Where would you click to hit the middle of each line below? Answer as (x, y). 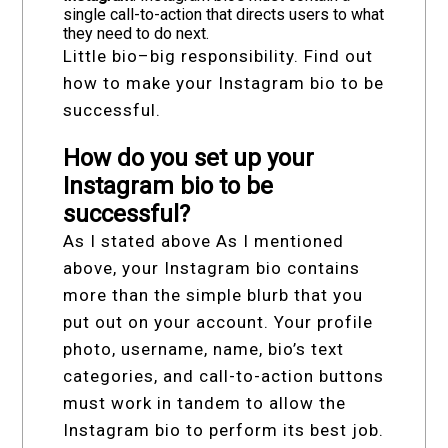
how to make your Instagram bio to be (224, 83)
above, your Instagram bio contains (212, 268)
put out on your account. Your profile (218, 322)
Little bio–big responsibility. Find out (218, 56)
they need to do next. (136, 34)
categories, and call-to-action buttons (224, 376)
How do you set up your (189, 158)
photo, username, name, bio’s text (204, 349)
